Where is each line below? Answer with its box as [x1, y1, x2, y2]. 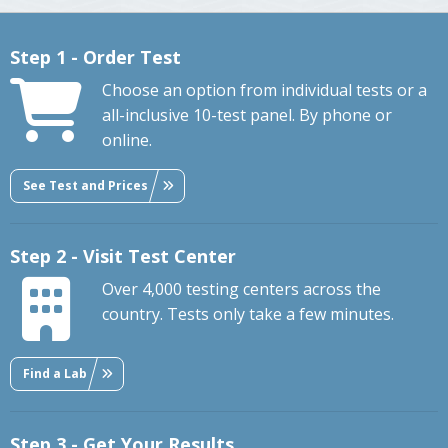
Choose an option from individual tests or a [102, 79, 427, 102]
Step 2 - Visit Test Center [10, 244, 236, 269]
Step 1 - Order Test [10, 45, 181, 70]
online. [102, 129, 152, 152]
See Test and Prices [23, 176, 148, 194]
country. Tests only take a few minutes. [102, 303, 394, 326]
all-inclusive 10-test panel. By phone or [102, 104, 392, 127]
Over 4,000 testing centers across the [102, 278, 381, 301]
